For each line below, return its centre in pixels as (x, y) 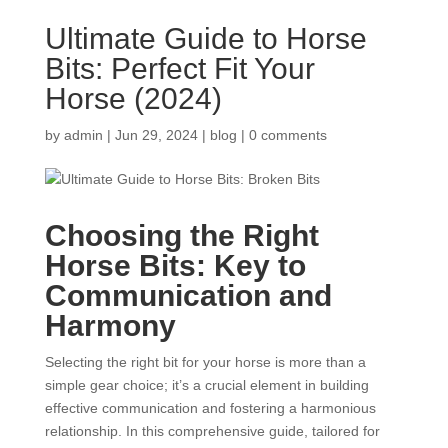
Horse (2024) (133, 98)
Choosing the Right (181, 235)
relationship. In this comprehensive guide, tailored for (212, 430)
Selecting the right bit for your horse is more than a (205, 361)
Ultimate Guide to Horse (205, 38)
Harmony (110, 325)
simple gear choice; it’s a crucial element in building (206, 384)
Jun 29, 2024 (156, 134)
